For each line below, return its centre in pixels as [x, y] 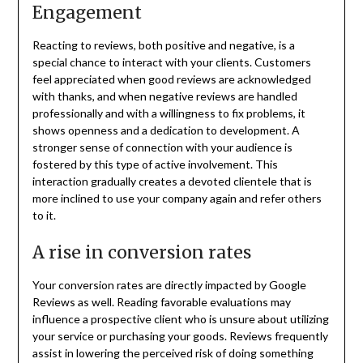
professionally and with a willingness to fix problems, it [169, 113]
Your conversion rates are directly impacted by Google [169, 285]
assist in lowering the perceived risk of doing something [173, 353]
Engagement [87, 13]
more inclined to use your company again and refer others [177, 199]
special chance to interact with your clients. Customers [171, 62]
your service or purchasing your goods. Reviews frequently [180, 336]
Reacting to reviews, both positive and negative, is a [163, 45]
